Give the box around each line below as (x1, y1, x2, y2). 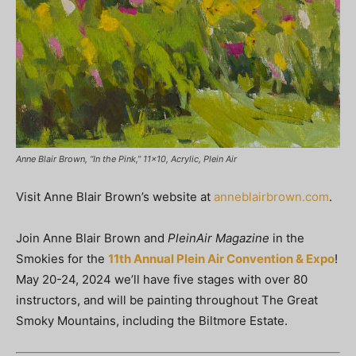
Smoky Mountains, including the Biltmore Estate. (16, 313, 288, 329)
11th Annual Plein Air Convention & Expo (108, 251, 335, 267)
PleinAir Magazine (168, 230, 269, 246)
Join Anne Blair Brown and (16, 230, 168, 246)
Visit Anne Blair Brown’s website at (16, 189, 214, 205)
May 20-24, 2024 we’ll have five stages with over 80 (16, 272, 308, 288)
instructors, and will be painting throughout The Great (16, 292, 318, 308)
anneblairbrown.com (214, 189, 329, 205)
